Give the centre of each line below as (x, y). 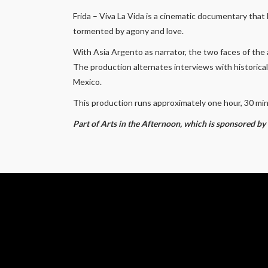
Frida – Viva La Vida (109, 16)
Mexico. (87, 82)
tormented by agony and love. (128, 31)
